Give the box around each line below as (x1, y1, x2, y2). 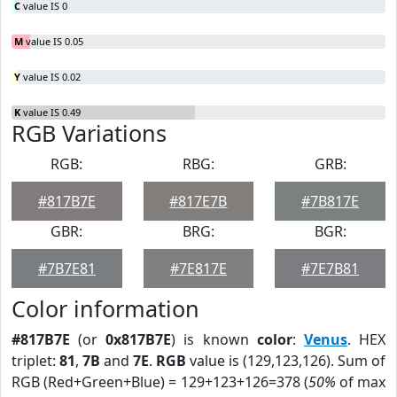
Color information (12, 293, 199, 323)
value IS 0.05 (23, 35, 83, 48)
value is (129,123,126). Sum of (186, 351, 385, 370)
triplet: (12, 351, 59, 370)
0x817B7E (105, 330, 172, 349)
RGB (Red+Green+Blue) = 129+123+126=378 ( (12, 372, 308, 392)
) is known (171, 330, 257, 349)
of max (335, 372, 386, 392)
